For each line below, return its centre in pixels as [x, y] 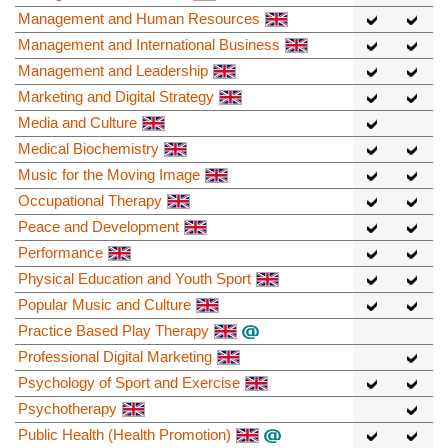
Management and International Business [149, 44]
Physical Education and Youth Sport [134, 278]
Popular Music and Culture [104, 304]
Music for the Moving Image [109, 174]
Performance [60, 252]
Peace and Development [98, 226]
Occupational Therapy [90, 200]
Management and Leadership [113, 70]
